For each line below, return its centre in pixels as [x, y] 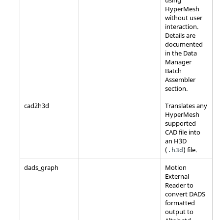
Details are [180, 35]
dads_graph [41, 167]
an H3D [176, 141]
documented [184, 44]
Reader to [179, 185]
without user [184, 17]
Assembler [180, 79]
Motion [176, 167]
